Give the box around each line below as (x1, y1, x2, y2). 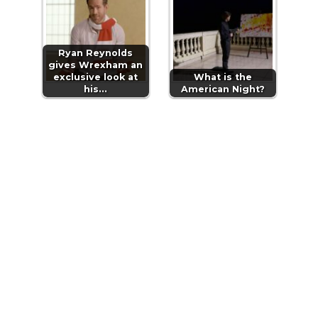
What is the (193, 72, 252, 83)
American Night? (180, 84, 265, 95)
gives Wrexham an (48, 60, 143, 71)
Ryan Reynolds (58, 48, 133, 59)
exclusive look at (53, 72, 138, 83)
